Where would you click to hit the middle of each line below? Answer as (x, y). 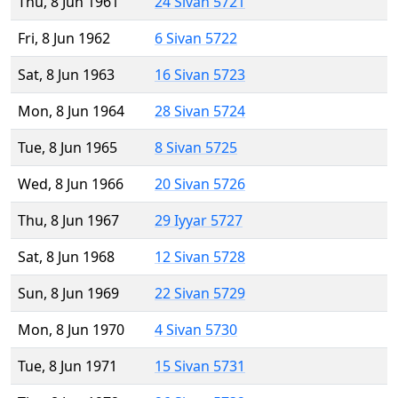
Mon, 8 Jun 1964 (71, 111)
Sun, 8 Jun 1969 (68, 294)
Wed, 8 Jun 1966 (71, 184)
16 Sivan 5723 (200, 75)
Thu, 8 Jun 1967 (68, 221)
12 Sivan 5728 (200, 257)
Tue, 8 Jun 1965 (68, 148)
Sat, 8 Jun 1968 (66, 257)
